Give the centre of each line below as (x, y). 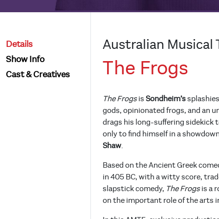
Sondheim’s (166, 99)
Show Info (25, 60)
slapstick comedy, (133, 189)
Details (19, 44)
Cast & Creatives (38, 75)
